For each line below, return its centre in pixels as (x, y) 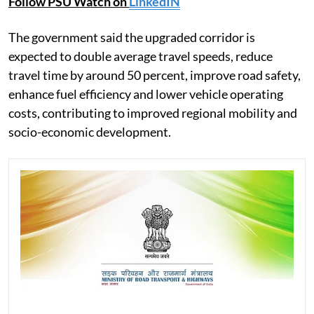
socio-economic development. (90, 132)
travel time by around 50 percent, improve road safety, (155, 75)
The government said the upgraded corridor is (132, 37)
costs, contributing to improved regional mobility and (153, 113)
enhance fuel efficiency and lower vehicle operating (146, 94)
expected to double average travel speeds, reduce (141, 56)
